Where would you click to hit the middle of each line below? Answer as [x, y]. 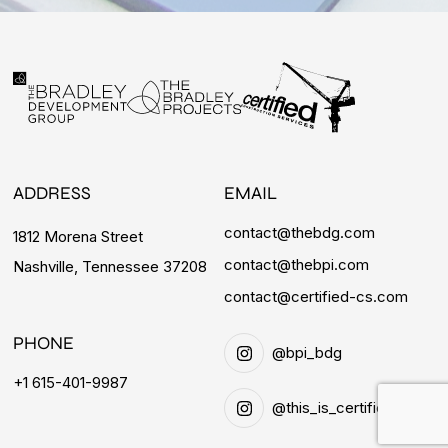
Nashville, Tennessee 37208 [110, 267]
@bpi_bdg [307, 353]
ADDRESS [52, 193]
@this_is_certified [333, 408]
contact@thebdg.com [299, 233]
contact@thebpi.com [296, 265]
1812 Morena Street [78, 237]
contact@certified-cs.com [316, 297]
